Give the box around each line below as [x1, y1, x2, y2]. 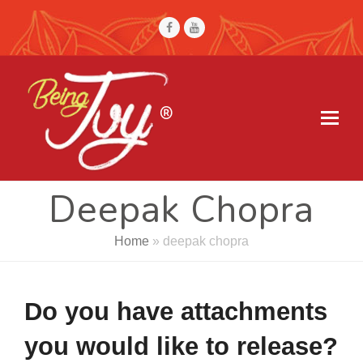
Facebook [172, 21, 224, 34]
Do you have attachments [24, 297, 327, 326]
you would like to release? [24, 332, 338, 361]
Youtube [199, 21, 241, 34]
